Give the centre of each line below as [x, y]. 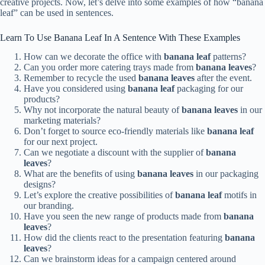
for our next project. [61, 142]
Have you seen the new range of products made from [124, 216]
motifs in [239, 195]
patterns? [228, 57]
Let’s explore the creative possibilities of [99, 195]
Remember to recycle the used [81, 78]
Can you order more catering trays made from [110, 67]
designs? [40, 185]
